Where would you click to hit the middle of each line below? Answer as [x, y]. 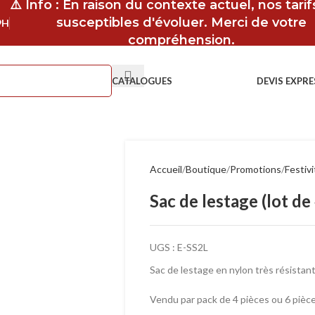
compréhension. [181, 40]
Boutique [206, 169]
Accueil [166, 169]
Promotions [255, 169]
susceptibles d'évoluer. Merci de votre [181, 22]
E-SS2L [192, 247]
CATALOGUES [142, 81]
